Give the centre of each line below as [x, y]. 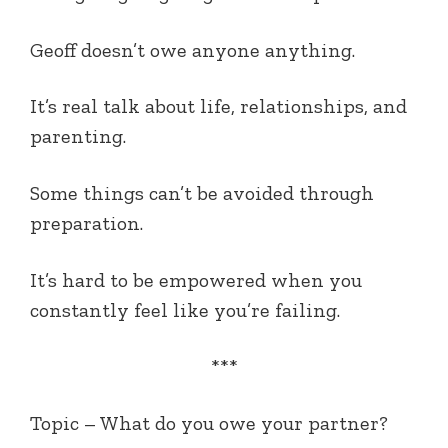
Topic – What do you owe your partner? [209, 422]
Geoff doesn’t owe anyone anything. [192, 49]
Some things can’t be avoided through [202, 192]
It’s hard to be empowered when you [196, 279]
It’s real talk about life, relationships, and [218, 106]
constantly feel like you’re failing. [185, 309]
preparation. [86, 222]
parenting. [78, 136]
